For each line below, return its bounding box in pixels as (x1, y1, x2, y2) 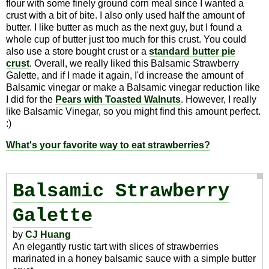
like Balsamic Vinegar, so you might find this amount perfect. (6, 106, 261, 116)
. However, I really (181, 94, 256, 104)
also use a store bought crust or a (6, 46, 149, 56)
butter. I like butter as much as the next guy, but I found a (6, 22, 242, 32)
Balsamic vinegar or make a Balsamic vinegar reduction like (6, 82, 260, 92)
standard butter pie (149, 46, 235, 56)
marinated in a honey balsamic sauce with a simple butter (13, 253, 256, 264)
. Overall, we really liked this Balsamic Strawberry (29, 58, 239, 68)
